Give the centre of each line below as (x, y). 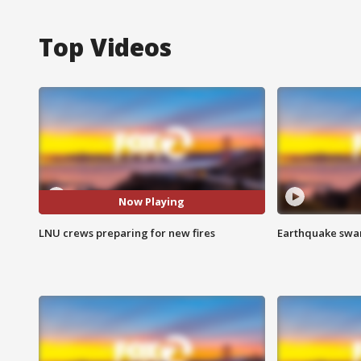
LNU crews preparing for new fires (127, 232)
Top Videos (105, 47)
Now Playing (152, 202)
